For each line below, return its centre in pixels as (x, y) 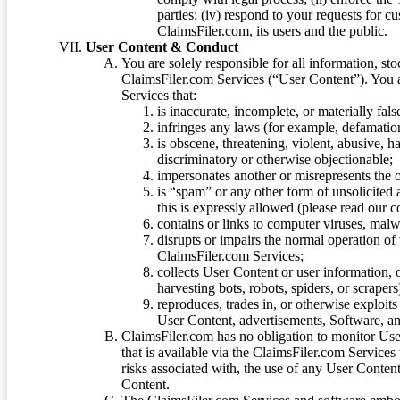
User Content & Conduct (162, 46)
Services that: (159, 95)
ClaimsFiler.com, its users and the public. (272, 30)
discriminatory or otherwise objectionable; (275, 159)
